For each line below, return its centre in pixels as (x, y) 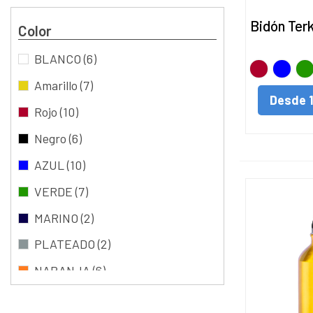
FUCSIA (56, 297)
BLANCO (59, 58)
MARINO (58, 218)
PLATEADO (66, 244)
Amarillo (57, 85)
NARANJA (64, 271)
